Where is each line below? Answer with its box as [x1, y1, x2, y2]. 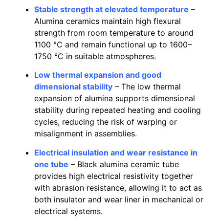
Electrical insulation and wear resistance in [34, 147, 197, 157]
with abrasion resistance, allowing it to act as [34, 182, 202, 193]
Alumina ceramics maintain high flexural [34, 16, 181, 26]
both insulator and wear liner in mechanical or [34, 194, 203, 204]
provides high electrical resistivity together [34, 171, 193, 181]
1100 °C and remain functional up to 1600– [34, 39, 192, 49]
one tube [34, 159, 68, 169]
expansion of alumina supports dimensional [34, 93, 195, 104]
